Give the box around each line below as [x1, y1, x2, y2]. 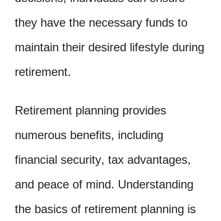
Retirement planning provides [15, 103, 166, 117]
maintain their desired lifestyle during [15, 40, 204, 54]
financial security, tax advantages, [15, 152, 191, 166]
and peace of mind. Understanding [15, 177, 193, 191]
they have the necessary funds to [15, 15, 187, 29]
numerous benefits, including [15, 128, 163, 142]
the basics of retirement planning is [15, 202, 196, 216]
